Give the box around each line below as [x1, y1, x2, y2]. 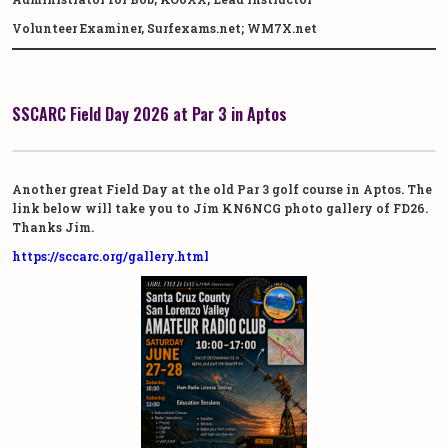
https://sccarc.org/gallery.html [12, 248, 209, 265]
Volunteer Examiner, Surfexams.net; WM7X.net [12, 20, 317, 37]
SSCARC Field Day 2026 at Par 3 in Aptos [12, 102, 287, 127]
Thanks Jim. [12, 219, 94, 236]
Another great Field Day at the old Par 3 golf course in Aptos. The [12, 181, 432, 198]
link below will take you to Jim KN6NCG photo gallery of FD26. [12, 200, 428, 217]
